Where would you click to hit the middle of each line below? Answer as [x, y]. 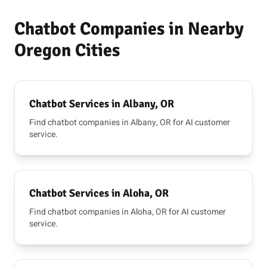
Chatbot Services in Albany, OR [102, 104]
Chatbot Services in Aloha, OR [99, 193]
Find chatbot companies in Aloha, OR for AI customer [128, 212]
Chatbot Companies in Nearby [129, 29]
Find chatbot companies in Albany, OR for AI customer [130, 122]
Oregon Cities [67, 50]
